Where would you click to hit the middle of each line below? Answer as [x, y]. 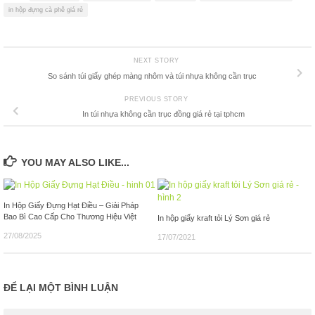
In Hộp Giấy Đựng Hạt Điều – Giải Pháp [71, 206]
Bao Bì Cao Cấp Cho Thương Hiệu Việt [70, 217]
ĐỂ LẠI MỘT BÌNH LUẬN [61, 288]
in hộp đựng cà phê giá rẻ [46, 10]
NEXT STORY [157, 61]
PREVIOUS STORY [157, 99]
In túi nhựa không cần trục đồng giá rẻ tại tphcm [163, 114]
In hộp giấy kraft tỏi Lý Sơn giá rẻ [214, 218]
